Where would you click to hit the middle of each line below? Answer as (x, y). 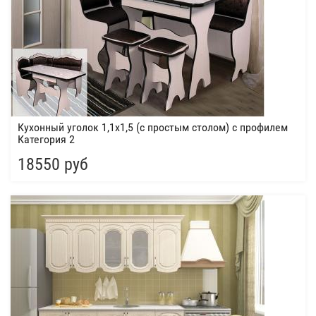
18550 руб (53, 164)
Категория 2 (46, 139)
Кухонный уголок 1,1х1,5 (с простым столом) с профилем (153, 127)
